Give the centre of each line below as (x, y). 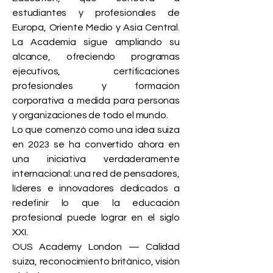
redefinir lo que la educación (96, 203)
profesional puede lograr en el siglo (96, 218)
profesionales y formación (96, 86)
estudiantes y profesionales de (96, 13)
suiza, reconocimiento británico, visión (96, 261)
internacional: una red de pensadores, (96, 174)
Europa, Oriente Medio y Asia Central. (96, 27)
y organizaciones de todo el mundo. (90, 115)
